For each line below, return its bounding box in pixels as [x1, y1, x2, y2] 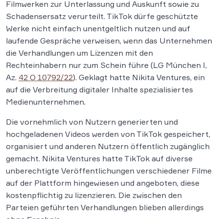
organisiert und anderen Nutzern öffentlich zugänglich [6, 141, 210, 151]
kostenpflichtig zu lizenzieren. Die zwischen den [6, 190, 182, 200]
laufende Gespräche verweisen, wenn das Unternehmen [6, 36, 212, 45]
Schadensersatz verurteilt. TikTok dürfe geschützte [6, 11, 198, 21]
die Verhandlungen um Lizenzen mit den [6, 48, 153, 58]
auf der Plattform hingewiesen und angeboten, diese [6, 178, 199, 188]
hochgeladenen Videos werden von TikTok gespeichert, [6, 129, 210, 139]
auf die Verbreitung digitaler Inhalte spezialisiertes [6, 85, 193, 94]
